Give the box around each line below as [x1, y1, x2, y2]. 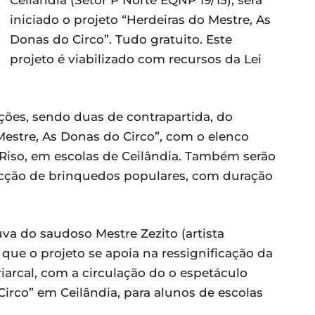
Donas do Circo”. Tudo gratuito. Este [10, 32, 232, 46]
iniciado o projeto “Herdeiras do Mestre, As [10, 13, 271, 27]
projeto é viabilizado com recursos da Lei [10, 52, 262, 66]
